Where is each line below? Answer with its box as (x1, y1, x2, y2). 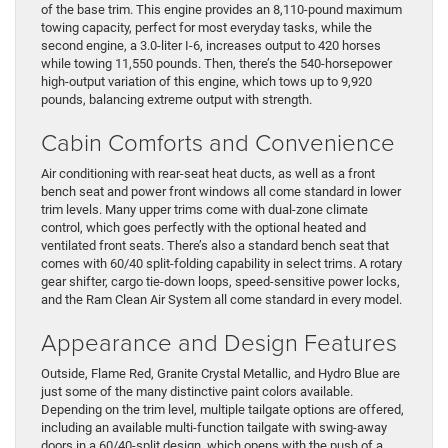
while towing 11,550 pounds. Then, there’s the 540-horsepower (41, 56, 392, 72)
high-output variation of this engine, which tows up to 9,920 (41, 74, 372, 90)
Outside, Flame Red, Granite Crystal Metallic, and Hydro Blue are (41, 366, 400, 382)
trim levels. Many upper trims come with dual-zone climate (41, 202, 368, 218)
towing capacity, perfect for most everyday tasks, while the (41, 20, 372, 36)
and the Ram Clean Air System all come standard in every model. (41, 292, 402, 308)
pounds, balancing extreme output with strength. (41, 92, 312, 108)
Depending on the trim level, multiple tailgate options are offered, (41, 402, 404, 418)
